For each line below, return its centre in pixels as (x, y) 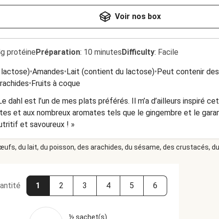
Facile (168, 52)
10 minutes (103, 52)
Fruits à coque (56, 83)
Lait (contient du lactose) (110, 72)
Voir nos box (138, 16)
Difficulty (138, 52)
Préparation (58, 52)
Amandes (48, 72)
